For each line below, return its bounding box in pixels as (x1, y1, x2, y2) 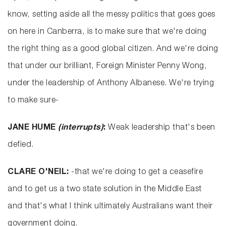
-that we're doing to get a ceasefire (71, 168, 203, 177)
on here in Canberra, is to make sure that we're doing (8, 28, 207, 37)
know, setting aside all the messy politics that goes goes (8, 11, 215, 20)
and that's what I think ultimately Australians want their (8, 203, 213, 211)
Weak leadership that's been (108, 124, 215, 133)
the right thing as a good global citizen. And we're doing (8, 45, 218, 54)
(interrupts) (58, 124, 103, 133)
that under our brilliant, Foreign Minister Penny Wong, (8, 63, 207, 71)
